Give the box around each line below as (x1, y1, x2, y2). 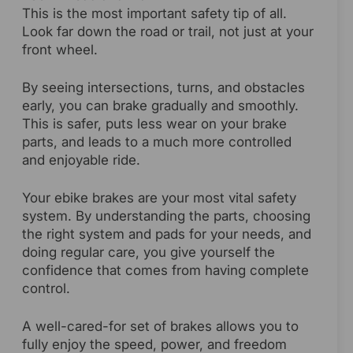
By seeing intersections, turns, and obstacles (22, 79, 305, 95)
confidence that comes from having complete (22, 262, 309, 278)
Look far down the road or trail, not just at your (22, 23, 314, 39)
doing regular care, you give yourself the (22, 243, 275, 260)
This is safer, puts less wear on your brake (22, 115, 287, 132)
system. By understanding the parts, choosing (22, 207, 310, 224)
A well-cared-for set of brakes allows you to (22, 318, 299, 334)
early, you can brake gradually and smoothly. (22, 97, 299, 113)
